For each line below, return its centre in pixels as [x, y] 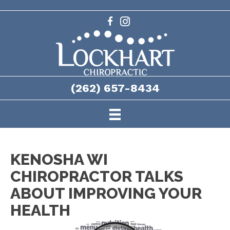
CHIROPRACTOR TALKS [97, 177]
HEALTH [40, 210]
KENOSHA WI [59, 160]
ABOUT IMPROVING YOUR [106, 194]
